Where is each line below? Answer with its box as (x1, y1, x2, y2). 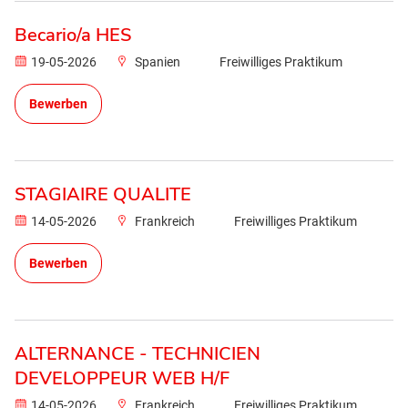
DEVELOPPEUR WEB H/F (15, 366, 229, 391)
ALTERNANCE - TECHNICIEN (15, 342, 260, 366)
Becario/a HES (15, 23, 131, 47)
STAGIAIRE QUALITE (15, 182, 191, 207)
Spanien (135, 55, 181, 69)
